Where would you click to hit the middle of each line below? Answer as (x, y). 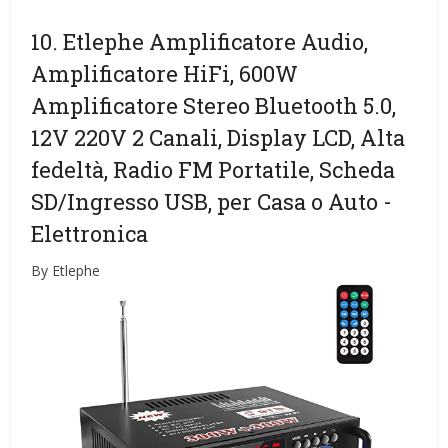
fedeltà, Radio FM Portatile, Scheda (213, 169)
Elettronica (90, 233)
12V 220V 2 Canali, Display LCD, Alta (218, 137)
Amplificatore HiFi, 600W (165, 73)
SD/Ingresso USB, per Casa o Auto (207, 201)
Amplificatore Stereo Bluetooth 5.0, (214, 105)
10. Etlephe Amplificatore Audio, (200, 41)
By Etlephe (66, 270)
